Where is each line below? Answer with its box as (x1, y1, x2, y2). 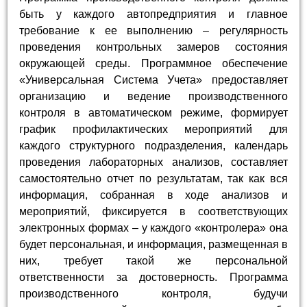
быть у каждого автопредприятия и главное (19, 8, 288, 21)
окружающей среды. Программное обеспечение (19, 58, 288, 70)
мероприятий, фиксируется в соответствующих (19, 206, 288, 218)
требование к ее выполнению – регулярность (19, 25, 288, 37)
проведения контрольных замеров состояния (19, 41, 288, 53)
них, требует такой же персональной (19, 255, 288, 267)
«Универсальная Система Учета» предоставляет (19, 74, 288, 86)
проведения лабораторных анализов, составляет (19, 156, 288, 169)
